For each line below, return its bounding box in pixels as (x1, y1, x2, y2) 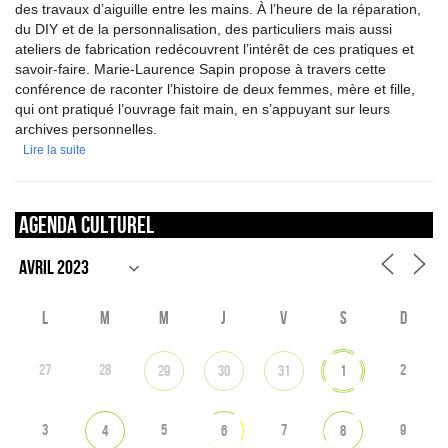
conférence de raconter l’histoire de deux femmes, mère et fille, (15, 81, 415, 97)
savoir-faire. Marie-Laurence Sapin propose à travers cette (15, 61, 386, 77)
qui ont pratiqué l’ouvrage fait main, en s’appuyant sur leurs (15, 101, 390, 117)
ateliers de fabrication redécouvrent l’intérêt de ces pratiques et (15, 41, 414, 57)
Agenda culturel (19, 211, 154, 238)
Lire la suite (23, 143, 86, 157)
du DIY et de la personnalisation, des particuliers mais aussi (15, 21, 392, 37)
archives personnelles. (15, 121, 157, 137)
